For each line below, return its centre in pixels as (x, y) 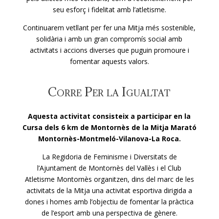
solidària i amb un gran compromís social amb (109, 39)
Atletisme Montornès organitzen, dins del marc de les (109, 179)
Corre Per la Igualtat (109, 91)
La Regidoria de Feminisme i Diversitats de (109, 156)
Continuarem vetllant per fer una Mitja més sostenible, (109, 27)
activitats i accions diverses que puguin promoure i (109, 50)
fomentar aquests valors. (109, 61)
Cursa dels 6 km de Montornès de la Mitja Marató (109, 127)
